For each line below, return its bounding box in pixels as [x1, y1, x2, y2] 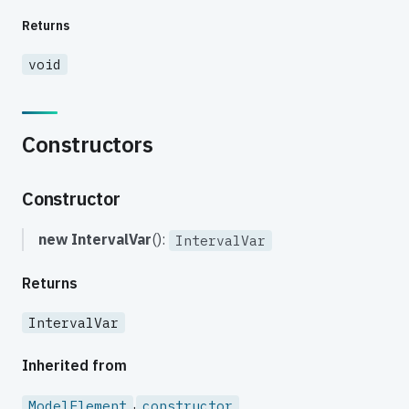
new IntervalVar [38, 229, 152, 248]
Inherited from [22, 356, 127, 375]
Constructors [22, 129, 153, 159]
